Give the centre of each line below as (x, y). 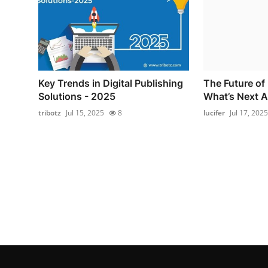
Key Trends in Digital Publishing (111, 83)
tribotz (50, 112)
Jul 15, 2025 (85, 112)
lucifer (214, 112)
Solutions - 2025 (77, 96)
